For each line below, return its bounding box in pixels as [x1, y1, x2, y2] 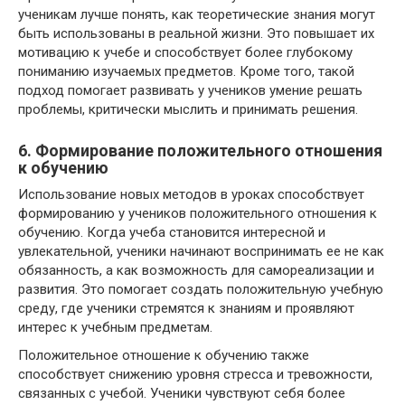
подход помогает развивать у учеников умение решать [18, 81, 363, 99]
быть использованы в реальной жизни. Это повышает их [18, 24, 374, 42]
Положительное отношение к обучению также [18, 346, 309, 363]
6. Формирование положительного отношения [18, 140, 382, 160]
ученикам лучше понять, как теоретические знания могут [18, 5, 375, 23]
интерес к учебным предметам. [18, 318, 212, 335]
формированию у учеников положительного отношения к [18, 204, 377, 221]
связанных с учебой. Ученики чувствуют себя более [18, 384, 345, 401]
